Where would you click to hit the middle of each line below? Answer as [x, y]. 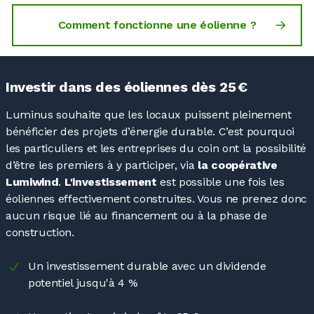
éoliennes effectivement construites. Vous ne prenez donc [157, 198]
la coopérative [238, 165]
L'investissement [112, 182]
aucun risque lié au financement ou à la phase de [136, 215]
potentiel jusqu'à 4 [76, 282]
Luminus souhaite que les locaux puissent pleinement [149, 114]
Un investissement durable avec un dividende [147, 266]
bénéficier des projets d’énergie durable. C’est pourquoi [150, 131]
